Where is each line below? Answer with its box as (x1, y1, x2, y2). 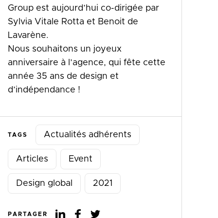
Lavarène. (8, 31, 49, 40)
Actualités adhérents (44, 130, 131, 139)
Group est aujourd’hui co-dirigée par (8, 3, 159, 13)
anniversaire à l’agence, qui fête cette (8, 58, 165, 67)
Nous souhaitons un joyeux (8, 44, 122, 54)
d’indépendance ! (8, 85, 80, 94)
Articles (16, 154, 48, 163)
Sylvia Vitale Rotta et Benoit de (8, 17, 138, 26)
